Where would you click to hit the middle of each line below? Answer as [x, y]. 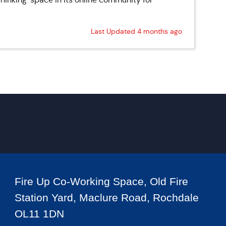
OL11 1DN [39, 214]
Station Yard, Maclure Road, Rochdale [106, 197]
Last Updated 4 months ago [136, 31]
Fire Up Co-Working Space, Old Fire [101, 181]
